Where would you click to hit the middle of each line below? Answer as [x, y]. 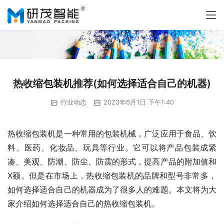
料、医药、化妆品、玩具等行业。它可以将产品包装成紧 [112, 147]
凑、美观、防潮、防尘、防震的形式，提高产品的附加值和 [112, 161]
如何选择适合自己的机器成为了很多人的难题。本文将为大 [112, 189]
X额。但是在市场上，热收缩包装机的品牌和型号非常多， [112, 175]
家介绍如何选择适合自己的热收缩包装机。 [83, 203]
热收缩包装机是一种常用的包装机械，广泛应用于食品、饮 [112, 133]
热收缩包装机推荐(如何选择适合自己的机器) [112, 84]
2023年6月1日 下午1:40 [137, 102]
